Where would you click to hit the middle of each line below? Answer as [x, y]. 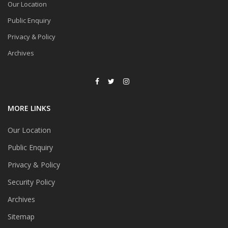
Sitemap [21, 217]
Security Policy [31, 182]
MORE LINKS [29, 108]
